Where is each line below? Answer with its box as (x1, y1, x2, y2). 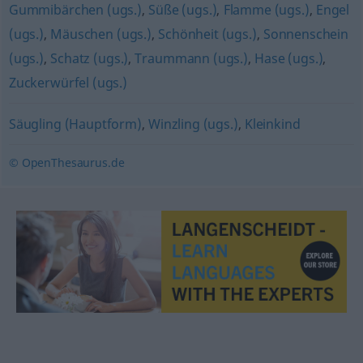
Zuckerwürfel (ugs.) (8, 74, 127, 92)
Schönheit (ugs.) (158, 25, 257, 43)
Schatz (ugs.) (50, 49, 129, 67)
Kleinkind (244, 115, 301, 133)
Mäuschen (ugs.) (50, 25, 152, 43)
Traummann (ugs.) (135, 49, 248, 67)
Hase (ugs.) (254, 49, 323, 67)
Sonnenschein (263, 25, 348, 43)
